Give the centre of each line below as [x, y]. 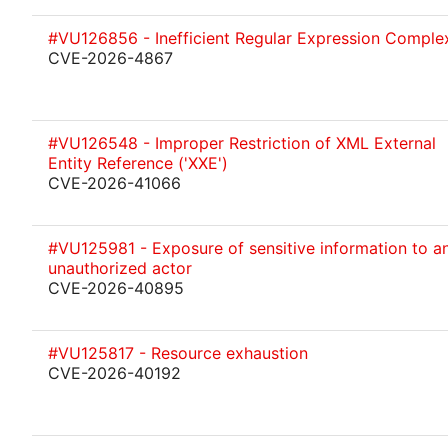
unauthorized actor [120, 268]
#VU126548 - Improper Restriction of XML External [242, 143]
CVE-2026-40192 [114, 373]
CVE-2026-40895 [116, 288]
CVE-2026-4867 [110, 58]
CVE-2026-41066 [114, 183]
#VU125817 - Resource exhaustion [178, 353]
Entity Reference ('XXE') [138, 163]
